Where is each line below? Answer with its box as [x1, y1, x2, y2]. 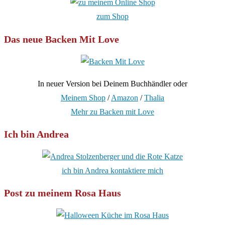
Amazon [111, 93, 138, 102]
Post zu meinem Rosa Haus [4, 187, 121, 199]
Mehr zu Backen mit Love [71, 107, 154, 116]
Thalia [144, 93, 164, 102]
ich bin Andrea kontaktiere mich [62, 166, 163, 175]
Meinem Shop [61, 93, 105, 102]
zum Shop [96, 12, 129, 21]
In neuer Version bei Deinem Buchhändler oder [38, 79, 187, 88]
